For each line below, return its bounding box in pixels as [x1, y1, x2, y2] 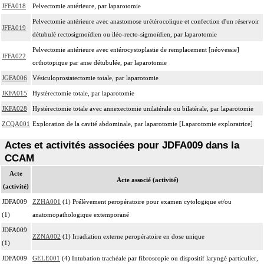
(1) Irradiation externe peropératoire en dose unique [61, 232, 204, 240]
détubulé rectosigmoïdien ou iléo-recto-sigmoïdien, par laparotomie [32, 30, 217, 38]
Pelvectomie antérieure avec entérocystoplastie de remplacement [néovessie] [32, 45, 239, 53]
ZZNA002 [32, 232, 61, 240]
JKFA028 [2, 104, 27, 112]
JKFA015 [2, 89, 27, 97]
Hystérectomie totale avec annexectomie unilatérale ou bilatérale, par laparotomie [32, 104, 253, 112]
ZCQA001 [2, 120, 30, 127]
